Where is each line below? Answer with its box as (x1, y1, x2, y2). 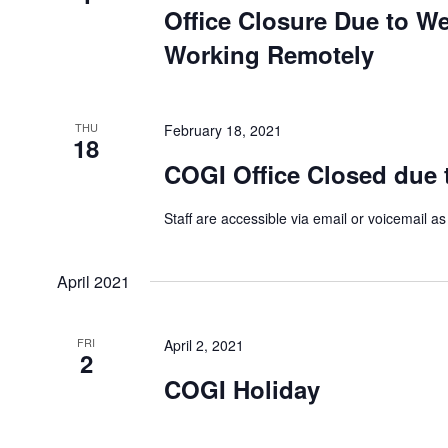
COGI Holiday (163, 372, 320, 407)
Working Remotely (163, 37, 374, 72)
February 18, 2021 (163, 120, 282, 141)
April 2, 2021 (163, 335, 244, 356)
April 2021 (57, 270, 130, 294)
